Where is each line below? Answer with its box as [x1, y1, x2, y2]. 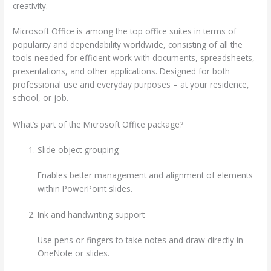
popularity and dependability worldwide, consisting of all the [13, 38, 243, 50]
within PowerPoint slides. [38, 182, 133, 194]
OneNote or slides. [38, 247, 110, 260]
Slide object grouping [38, 143, 119, 155]
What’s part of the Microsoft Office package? [13, 118, 184, 130]
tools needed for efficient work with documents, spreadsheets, [13, 51, 255, 64]
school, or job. [13, 91, 69, 103]
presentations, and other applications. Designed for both [13, 65, 230, 77]
